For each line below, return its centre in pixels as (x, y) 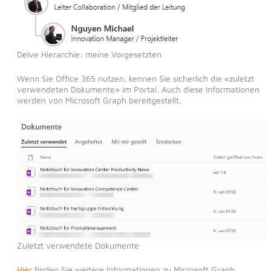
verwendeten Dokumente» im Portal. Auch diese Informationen (138, 90)
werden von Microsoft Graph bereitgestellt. (99, 100)
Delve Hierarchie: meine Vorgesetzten (89, 54)
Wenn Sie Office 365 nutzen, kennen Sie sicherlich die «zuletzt (135, 79)
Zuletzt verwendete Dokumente (78, 245)
